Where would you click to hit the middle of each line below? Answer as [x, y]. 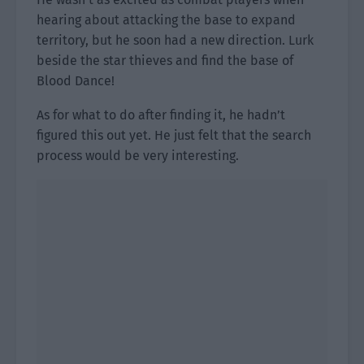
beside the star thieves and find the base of [165, 61]
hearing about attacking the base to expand [166, 20]
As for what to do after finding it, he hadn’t [161, 115]
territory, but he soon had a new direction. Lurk [175, 40]
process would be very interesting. [138, 156]
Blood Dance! [76, 81]
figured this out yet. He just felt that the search [174, 135]
